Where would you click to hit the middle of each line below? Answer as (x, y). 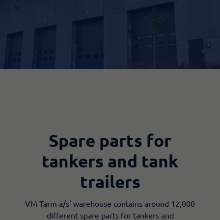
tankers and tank (110, 161)
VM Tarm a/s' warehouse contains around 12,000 (110, 203)
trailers (110, 181)
